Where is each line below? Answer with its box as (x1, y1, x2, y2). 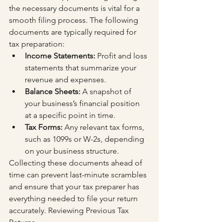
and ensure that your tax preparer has (9, 182, 141, 191)
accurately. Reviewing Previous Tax (9, 206, 131, 215)
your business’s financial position (25, 99, 142, 108)
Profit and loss (95, 51, 149, 60)
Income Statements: (25, 51, 95, 60)
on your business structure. (25, 146, 119, 156)
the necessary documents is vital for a (9, 3, 142, 13)
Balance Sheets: (25, 87, 80, 96)
